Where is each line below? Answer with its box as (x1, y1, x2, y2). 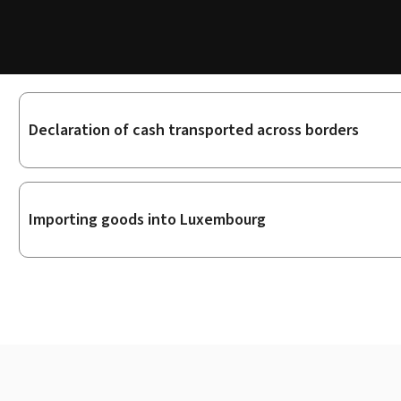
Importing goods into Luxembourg (28, 208, 266, 230)
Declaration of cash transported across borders (28, 118, 359, 141)
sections (18, 133, 94, 163)
